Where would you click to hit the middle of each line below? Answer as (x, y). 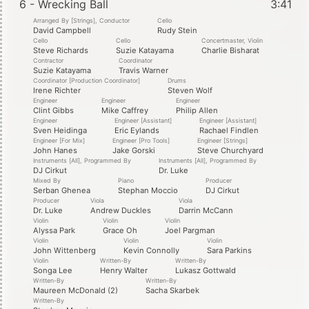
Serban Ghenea (62, 190)
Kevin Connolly (151, 250)
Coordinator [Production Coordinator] (87, 80)
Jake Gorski (134, 150)
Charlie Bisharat (230, 50)
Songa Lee (53, 270)
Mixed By (47, 180)
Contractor (48, 60)
